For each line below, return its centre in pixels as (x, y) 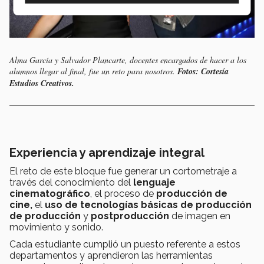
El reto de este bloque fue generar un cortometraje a (123, 171)
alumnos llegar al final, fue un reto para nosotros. (92, 71)
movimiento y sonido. (56, 227)
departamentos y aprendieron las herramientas (111, 255)
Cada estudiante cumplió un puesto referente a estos (125, 244)
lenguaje (154, 182)
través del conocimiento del (71, 182)
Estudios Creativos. (42, 83)
